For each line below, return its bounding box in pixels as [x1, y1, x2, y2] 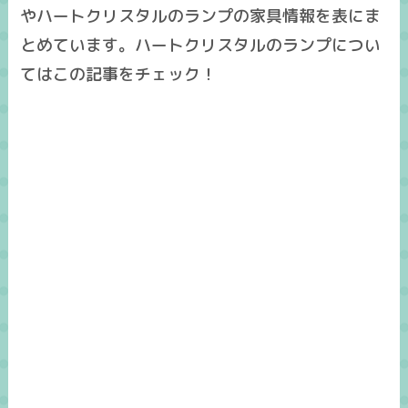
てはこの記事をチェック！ [20, 63, 218, 86]
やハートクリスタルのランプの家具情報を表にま [20, 5, 382, 27]
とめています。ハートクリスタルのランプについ [20, 34, 382, 56]
